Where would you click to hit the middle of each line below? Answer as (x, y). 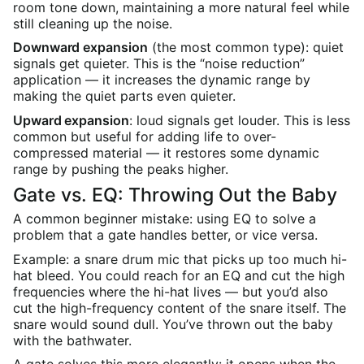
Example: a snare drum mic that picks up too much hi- (180, 259)
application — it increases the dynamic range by (162, 80)
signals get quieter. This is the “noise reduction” (159, 64)
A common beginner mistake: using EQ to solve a (165, 219)
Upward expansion (71, 121)
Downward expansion (80, 48)
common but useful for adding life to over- (145, 137)
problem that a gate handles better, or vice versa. (165, 235)
